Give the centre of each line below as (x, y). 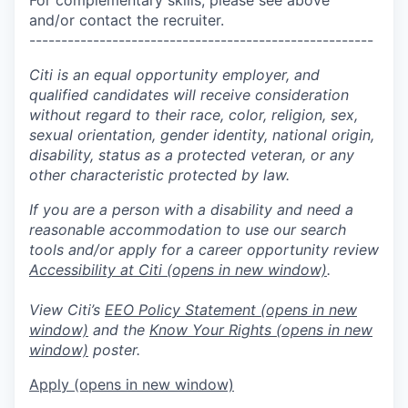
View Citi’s (67, 309)
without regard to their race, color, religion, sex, (194, 114)
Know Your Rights (210, 329)
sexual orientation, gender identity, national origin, (202, 134)
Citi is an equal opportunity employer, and (174, 74)
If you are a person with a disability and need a (191, 209)
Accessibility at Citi (96, 269)
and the (119, 329)
